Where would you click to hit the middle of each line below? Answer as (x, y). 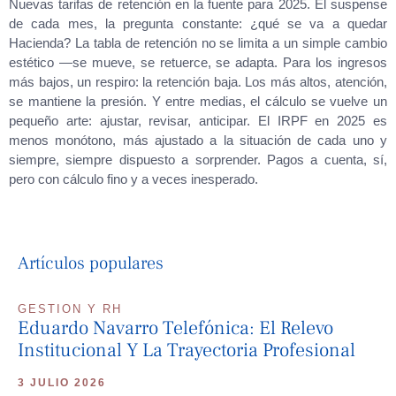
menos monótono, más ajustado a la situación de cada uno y (198, 140)
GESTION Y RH (70, 309)
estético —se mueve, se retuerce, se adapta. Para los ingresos (198, 62)
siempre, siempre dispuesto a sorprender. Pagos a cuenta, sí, (198, 159)
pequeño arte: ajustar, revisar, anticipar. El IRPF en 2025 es (198, 120)
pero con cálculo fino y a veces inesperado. (133, 179)
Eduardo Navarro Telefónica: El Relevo (175, 328)
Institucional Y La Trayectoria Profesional (187, 350)
